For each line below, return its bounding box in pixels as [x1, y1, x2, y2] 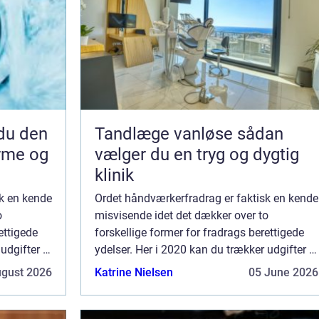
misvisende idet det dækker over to [95, 208, 268, 222]
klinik [95, 164, 134, 185]
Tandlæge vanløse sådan [95, 123, 237, 144]
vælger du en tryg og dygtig [95, 144, 299, 164]
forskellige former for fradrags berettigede [95, 225, 304, 239]
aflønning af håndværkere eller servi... [95, 259, 283, 273]
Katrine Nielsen [95, 265, 173, 279]
